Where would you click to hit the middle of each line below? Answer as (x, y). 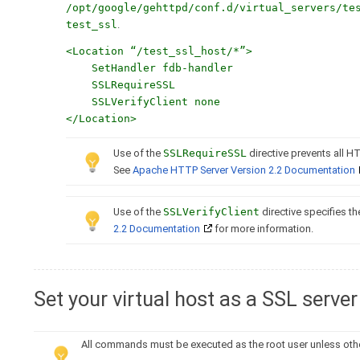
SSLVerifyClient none (143, 102)
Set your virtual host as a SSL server (196, 299)
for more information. (263, 229)
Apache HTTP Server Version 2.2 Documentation (244, 170)
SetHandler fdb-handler (149, 68)
